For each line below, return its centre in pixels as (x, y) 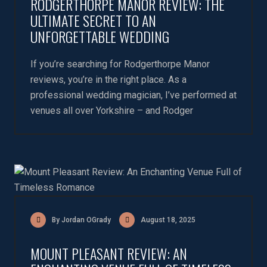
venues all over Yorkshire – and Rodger (112, 111)
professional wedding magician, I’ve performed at (133, 95)
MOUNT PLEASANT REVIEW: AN (109, 253)
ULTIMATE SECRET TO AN (93, 20)
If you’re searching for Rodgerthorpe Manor (120, 64)
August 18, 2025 (168, 220)
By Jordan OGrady (81, 220)
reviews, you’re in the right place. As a (108, 80)
